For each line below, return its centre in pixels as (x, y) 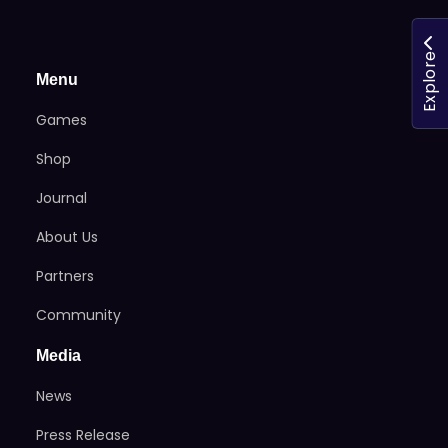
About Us (67, 237)
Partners (65, 276)
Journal (61, 198)
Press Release (83, 435)
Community (78, 315)
